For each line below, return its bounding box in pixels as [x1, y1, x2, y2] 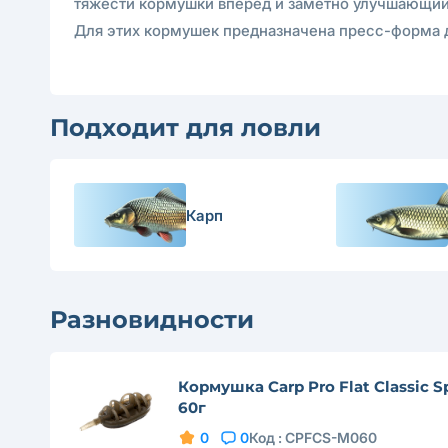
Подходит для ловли [50, 113, 321, 142]
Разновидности [50, 305, 254, 334]
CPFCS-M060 [284, 429, 377, 446]
